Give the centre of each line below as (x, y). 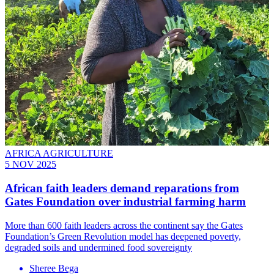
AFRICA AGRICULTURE (59, 154)
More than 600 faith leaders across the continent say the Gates (124, 225)
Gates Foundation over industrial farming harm (125, 202)
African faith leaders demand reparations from (122, 188)
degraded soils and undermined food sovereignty (98, 247)
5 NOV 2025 (31, 165)
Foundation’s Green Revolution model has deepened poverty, (123, 236)
